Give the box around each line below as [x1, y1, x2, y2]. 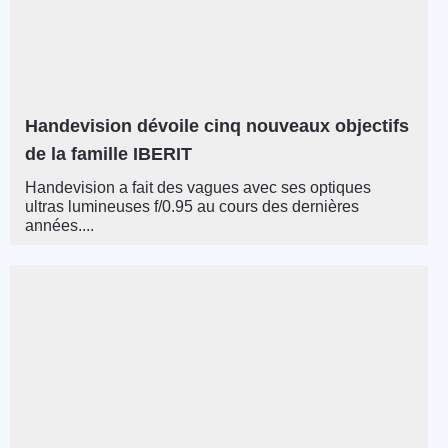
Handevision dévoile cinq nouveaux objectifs [25, 115, 409, 136]
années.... [25, 216, 94, 234]
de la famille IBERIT [25, 143, 192, 164]
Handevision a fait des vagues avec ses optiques [25, 178, 371, 196]
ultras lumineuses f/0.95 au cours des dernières [25, 197, 359, 215]
